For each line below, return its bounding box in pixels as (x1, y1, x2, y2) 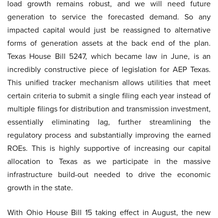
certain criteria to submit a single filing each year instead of (7, 90, 211, 102)
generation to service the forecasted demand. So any (7, 11, 211, 23)
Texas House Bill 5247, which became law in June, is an (7, 51, 211, 62)
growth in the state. (7, 182, 73, 194)
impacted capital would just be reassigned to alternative (7, 24, 211, 36)
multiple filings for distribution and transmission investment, (7, 103, 211, 115)
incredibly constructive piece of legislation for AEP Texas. (7, 64, 211, 75)
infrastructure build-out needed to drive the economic (7, 169, 211, 181)
